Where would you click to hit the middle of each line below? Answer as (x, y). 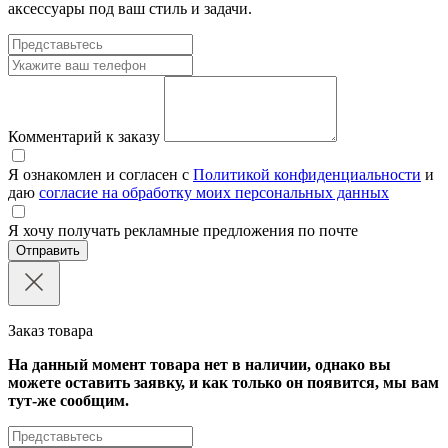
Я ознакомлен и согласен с (100, 174)
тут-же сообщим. (68, 400)
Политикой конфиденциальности (307, 174)
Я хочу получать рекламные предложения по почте (183, 230)
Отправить (48, 250)
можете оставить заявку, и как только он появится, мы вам (223, 382)
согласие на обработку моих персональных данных (214, 192)
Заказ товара (50, 330)
